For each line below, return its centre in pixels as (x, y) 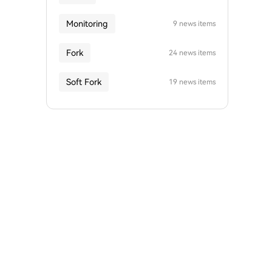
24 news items (192, 53)
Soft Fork (84, 82)
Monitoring (87, 24)
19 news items (192, 82)
